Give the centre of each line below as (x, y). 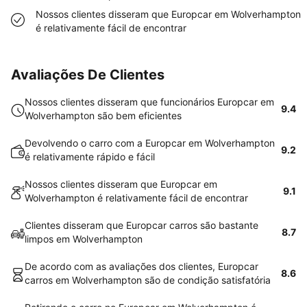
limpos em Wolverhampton (84, 239)
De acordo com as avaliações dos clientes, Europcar (142, 266)
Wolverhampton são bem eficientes (103, 115)
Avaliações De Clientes (88, 75)
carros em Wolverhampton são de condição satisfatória (148, 280)
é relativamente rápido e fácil (90, 157)
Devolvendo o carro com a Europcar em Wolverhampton (150, 143)
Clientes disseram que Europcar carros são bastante (142, 225)
